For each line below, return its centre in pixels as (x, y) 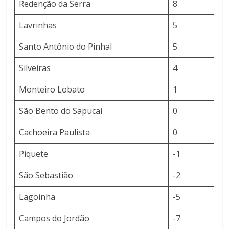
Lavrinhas (38, 25)
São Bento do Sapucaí (61, 111)
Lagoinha (37, 197)
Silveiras (35, 68)
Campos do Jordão (54, 219)
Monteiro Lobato (52, 90)
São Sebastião (46, 176)
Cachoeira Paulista (55, 133)
